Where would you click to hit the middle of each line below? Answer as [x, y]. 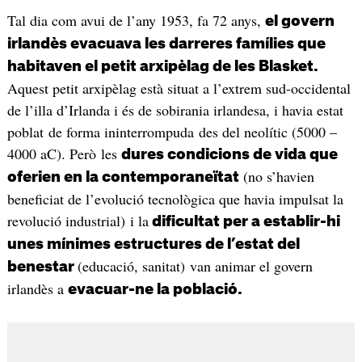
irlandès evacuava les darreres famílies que [166, 44]
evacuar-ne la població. [155, 290]
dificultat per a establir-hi [244, 222]
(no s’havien [276, 177]
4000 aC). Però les [64, 154]
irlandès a [37, 289]
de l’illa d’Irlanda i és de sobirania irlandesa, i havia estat [175, 110]
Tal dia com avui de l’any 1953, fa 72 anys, [136, 21]
